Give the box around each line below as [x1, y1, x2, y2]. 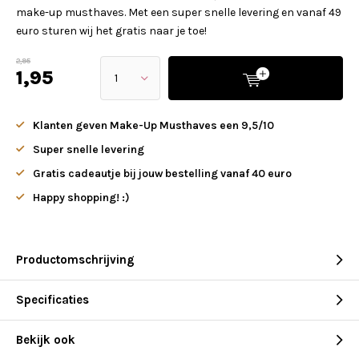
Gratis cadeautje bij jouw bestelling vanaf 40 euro [33, 167, 292, 180]
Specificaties [16, 292, 89, 307]
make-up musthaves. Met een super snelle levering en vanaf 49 [16, 6, 341, 19]
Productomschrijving [16, 252, 135, 267]
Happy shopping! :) [33, 191, 130, 204]
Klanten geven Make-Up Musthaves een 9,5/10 [33, 119, 274, 132]
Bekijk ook [16, 333, 75, 347]
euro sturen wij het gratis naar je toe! [16, 24, 207, 38]
